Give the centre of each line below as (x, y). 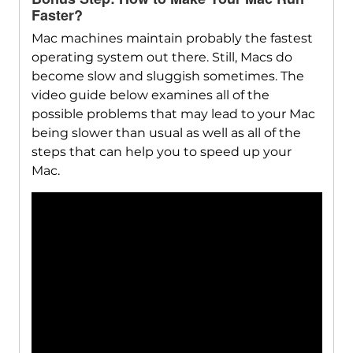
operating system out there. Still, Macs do (162, 57)
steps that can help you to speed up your (161, 151)
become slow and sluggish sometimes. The (167, 76)
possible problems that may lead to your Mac (173, 113)
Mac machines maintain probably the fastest (172, 38)
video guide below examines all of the (150, 95)
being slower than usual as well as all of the (166, 132)
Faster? (57, 15)
